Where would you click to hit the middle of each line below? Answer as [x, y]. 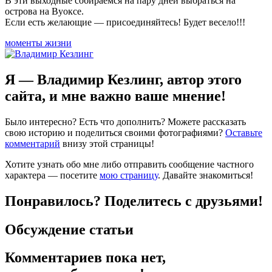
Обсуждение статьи [69, 229]
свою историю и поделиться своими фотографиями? [115, 132]
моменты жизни [38, 42]
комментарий [32, 143]
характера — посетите [52, 175]
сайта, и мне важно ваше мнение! [115, 96]
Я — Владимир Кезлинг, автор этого [123, 79]
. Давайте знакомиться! [206, 175]
